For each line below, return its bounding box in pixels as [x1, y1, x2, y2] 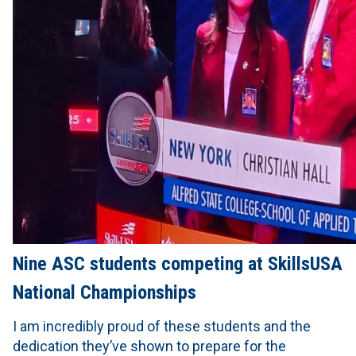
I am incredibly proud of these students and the [13, 318, 311, 335]
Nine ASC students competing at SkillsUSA [13, 253, 342, 276]
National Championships [13, 281, 196, 304]
